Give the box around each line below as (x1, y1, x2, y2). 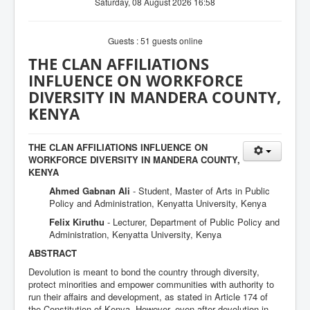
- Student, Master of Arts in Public (133, 184, 270, 197)
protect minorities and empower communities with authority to (28, 277, 274, 291)
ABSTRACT (28, 246, 77, 259)
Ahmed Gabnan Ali (49, 184, 133, 197)
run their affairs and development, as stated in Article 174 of (28, 290, 268, 303)
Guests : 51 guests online (107, 35, 203, 46)
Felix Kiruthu (49, 215, 107, 228)
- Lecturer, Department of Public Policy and (107, 215, 280, 228)
